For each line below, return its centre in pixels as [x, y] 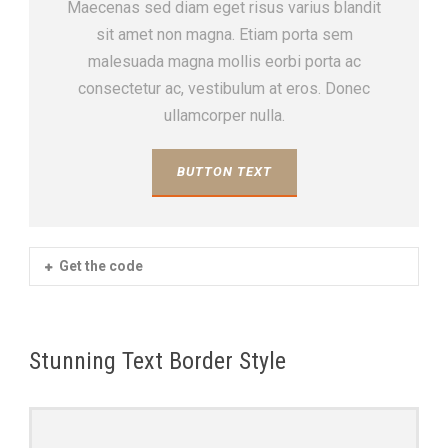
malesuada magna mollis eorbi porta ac [224, 61]
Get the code [101, 265]
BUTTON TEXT [224, 171]
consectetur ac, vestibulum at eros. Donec [224, 88]
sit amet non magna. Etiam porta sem [224, 34]
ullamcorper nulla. [224, 115]
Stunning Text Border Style [157, 360]
